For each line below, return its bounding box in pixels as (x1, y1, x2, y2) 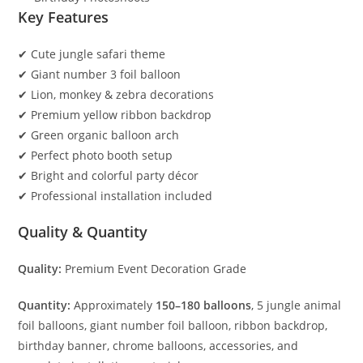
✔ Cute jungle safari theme (18, 46, 166, 62)
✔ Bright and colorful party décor (18, 168, 199, 184)
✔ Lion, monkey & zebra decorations (18, 87, 215, 103)
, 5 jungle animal (251, 297, 342, 314)
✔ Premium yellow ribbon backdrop (18, 107, 212, 123)
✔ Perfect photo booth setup (18, 147, 173, 164)
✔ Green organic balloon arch (18, 127, 180, 143)
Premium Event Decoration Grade (62, 261, 247, 277)
